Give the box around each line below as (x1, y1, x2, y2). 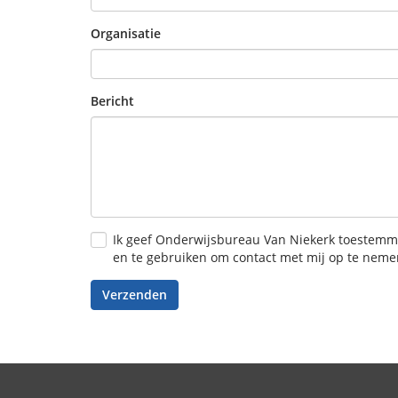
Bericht (91, 92, 134, 109)
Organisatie (91, 25, 161, 42)
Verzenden (102, 286, 167, 303)
